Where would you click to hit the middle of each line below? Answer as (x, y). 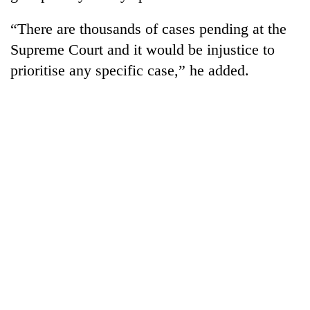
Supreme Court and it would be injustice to (143, 49)
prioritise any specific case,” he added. (130, 70)
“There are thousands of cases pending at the (148, 28)
